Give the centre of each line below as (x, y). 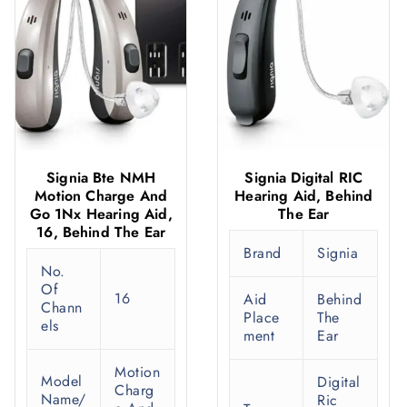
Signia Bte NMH (101, 178)
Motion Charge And (101, 196)
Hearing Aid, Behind (304, 196)
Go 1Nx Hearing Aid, (101, 214)
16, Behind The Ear (101, 233)
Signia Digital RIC (304, 178)
